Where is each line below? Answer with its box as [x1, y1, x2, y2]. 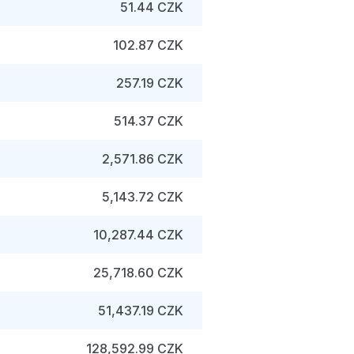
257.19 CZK [116, 75, 183, 91]
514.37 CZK [114, 113, 183, 129]
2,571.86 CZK [102, 151, 183, 167]
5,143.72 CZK [102, 189, 183, 205]
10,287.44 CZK [93, 227, 183, 243]
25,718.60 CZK [93, 265, 183, 281]
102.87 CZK [113, 37, 183, 53]
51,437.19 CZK [98, 303, 183, 318]
